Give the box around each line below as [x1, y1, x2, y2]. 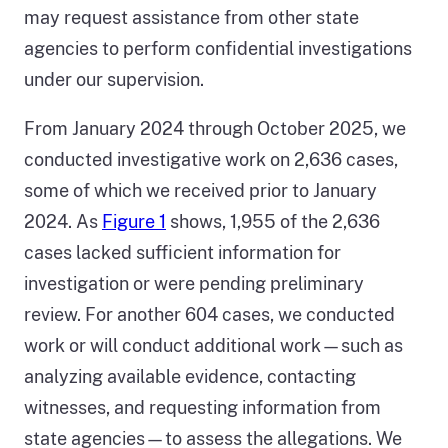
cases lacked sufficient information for [24, 242, 341, 264]
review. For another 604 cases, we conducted [24, 304, 395, 326]
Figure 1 [102, 211, 166, 233]
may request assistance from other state [24, 7, 359, 29]
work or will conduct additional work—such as [24, 335, 403, 357]
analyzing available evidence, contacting [24, 366, 356, 388]
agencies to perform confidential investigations [24, 38, 412, 60]
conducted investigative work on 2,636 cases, [24, 149, 398, 171]
